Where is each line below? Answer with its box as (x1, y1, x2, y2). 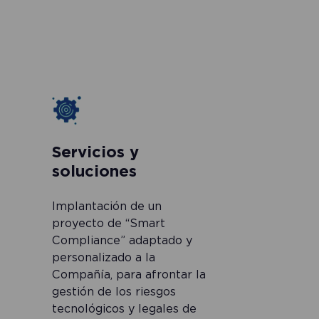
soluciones (52, 162, 137, 180)
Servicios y (52, 142, 140, 161)
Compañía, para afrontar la (52, 268, 206, 281)
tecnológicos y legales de (52, 302, 197, 315)
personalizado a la (52, 251, 156, 264)
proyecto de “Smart (52, 216, 166, 230)
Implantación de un (52, 199, 162, 213)
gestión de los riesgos (52, 285, 177, 298)
